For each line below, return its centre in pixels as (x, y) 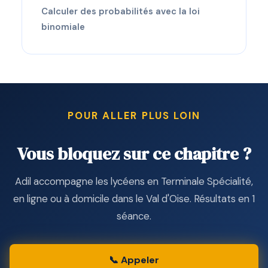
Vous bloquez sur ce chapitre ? (134, 154)
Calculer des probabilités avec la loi (121, 12)
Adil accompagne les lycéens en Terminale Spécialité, (134, 181)
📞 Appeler (134, 260)
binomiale (63, 27)
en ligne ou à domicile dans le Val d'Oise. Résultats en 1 (134, 198)
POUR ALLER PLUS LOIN (134, 116)
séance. (134, 216)
